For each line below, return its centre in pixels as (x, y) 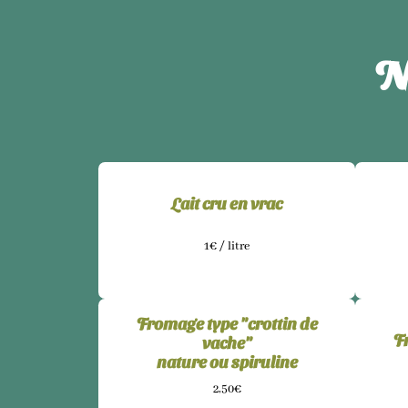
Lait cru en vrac (227, 202)
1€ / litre (227, 246)
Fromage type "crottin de (227, 323)
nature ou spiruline (227, 362)
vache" (227, 342)
